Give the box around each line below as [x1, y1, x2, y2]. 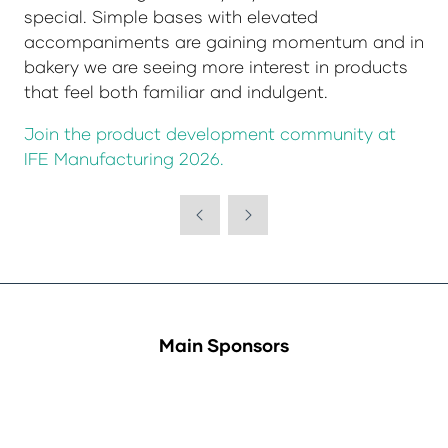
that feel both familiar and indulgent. [24, 80, 328, 102]
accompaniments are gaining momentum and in [24, 30, 424, 52]
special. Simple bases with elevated [24, 5, 318, 27]
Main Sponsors [159, 333, 289, 356]
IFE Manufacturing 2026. [24, 147, 229, 169]
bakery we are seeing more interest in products [24, 55, 408, 77]
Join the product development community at [24, 122, 396, 144]
